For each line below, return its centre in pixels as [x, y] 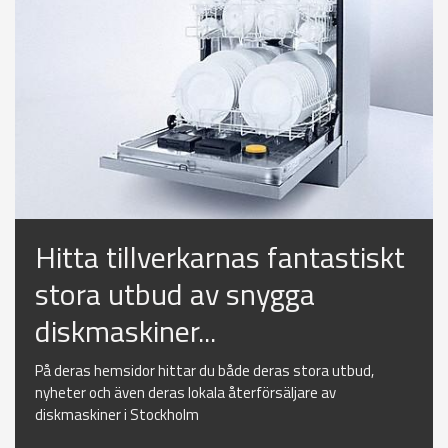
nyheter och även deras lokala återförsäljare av [185, 393]
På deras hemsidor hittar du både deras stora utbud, [204, 371]
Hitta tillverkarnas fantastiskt [220, 257]
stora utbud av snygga [175, 294]
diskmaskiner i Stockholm [117, 415]
